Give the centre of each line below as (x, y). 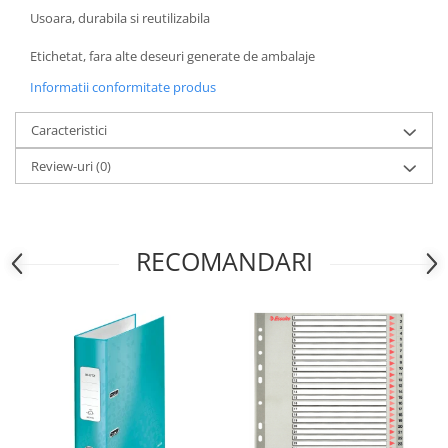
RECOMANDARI (224, 261)
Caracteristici (69, 130)
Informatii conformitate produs (123, 87)
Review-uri (63, 166)
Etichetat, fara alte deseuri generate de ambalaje (172, 56)
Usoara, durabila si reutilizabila (120, 18)
